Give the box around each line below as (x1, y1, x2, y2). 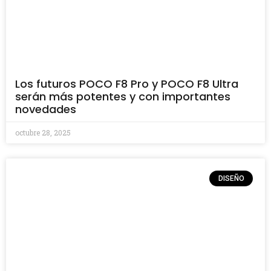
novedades (15, 101, 76, 117)
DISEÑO (218, 174, 244, 183)
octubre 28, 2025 (15, 127, 71, 137)
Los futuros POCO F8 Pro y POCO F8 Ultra (15, 76, 238, 91)
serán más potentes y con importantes (15, 88, 230, 104)
